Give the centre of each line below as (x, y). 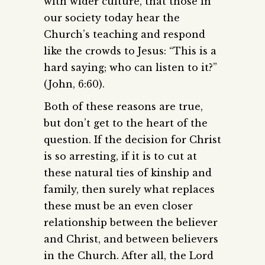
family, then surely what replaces (129, 189)
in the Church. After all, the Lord (129, 255)
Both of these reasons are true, (123, 106)
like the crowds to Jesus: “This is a (130, 51)
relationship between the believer (131, 222)
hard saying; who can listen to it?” (130, 67)
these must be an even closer (118, 206)
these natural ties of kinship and (128, 172)
